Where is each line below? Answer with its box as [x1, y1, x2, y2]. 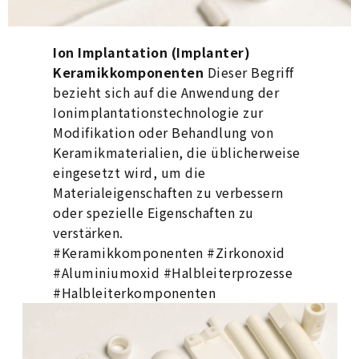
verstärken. [53, 223, 123, 242]
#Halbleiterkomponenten [53, 283, 216, 302]
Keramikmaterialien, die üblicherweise [53, 143, 301, 162]
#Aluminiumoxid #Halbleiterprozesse [53, 263, 293, 282]
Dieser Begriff [204, 63, 294, 82]
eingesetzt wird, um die [53, 163, 206, 182]
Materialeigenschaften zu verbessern [53, 183, 284, 202]
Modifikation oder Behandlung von [53, 123, 274, 142]
